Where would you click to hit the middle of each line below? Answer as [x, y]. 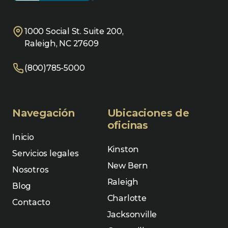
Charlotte [127, 198]
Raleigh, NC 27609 [62, 43]
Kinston [123, 149]
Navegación [44, 113]
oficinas [128, 125]
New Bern [128, 165]
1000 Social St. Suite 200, [74, 31]
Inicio [23, 137]
